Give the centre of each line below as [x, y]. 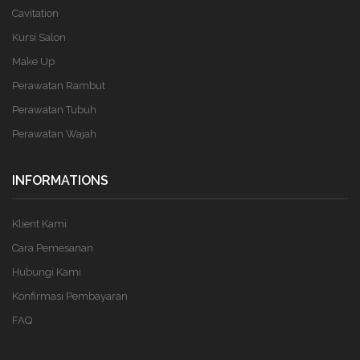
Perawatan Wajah [54, 134]
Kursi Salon [39, 37]
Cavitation [35, 13]
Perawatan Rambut [59, 86]
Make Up [33, 61]
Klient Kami [39, 224]
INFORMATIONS [60, 180]
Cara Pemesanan [53, 248]
